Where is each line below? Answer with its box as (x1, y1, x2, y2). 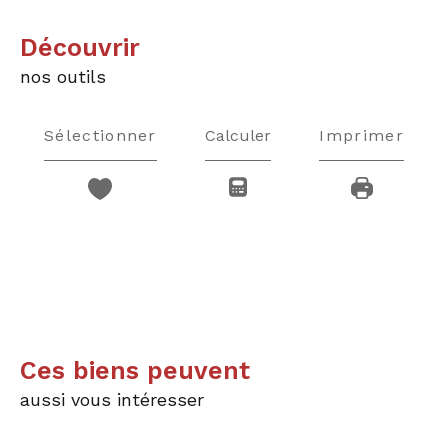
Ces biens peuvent (37, 355, 250, 385)
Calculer (205, 125, 272, 145)
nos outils (20, 66, 106, 88)
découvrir (38, 33, 140, 63)
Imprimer (319, 125, 404, 145)
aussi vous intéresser (20, 388, 204, 410)
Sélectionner (44, 125, 157, 145)
